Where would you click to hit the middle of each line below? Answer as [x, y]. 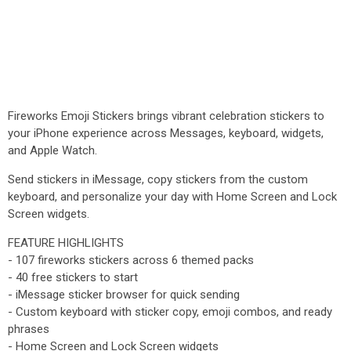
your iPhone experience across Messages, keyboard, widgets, [166, 133]
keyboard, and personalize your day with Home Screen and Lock [172, 197]
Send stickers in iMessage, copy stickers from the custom [158, 179]
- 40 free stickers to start [73, 277]
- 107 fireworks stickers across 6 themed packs [131, 260]
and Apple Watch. [52, 150]
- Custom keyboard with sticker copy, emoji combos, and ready [170, 312]
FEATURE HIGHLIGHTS [66, 243]
